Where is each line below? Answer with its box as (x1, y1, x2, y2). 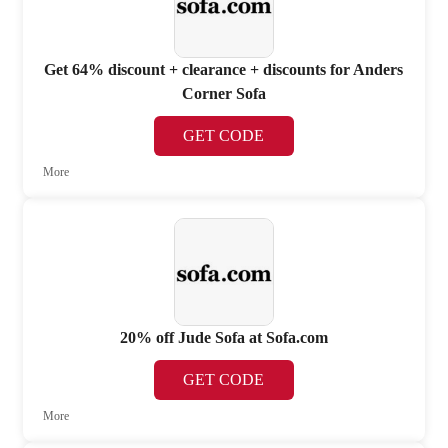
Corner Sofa (181, 85, 266, 103)
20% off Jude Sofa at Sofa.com (119, 329, 328, 346)
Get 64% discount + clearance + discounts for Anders (44, 61, 404, 79)
